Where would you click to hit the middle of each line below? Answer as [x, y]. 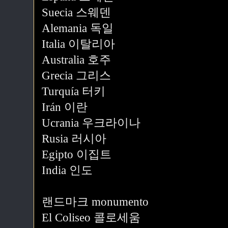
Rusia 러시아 [74, 139]
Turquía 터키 [74, 91]
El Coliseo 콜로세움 [91, 218]
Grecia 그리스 [76, 76]
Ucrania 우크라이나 [91, 123]
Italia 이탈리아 [78, 44]
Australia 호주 [76, 60]
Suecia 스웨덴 [76, 12]
